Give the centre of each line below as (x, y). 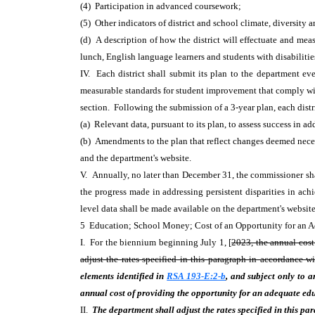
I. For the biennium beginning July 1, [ (156, 242)
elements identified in (124, 276)
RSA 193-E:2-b (196, 276)
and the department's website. (138, 158)
